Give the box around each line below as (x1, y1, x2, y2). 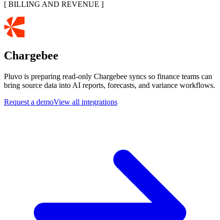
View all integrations (54, 97, 117, 106)
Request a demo (4, 97, 54, 106)
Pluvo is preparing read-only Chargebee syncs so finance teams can (4, 72, 212, 81)
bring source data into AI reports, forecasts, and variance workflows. (4, 81, 215, 89)
